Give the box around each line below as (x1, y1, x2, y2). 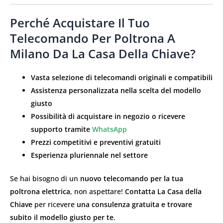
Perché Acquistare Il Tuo (10, 14, 150, 31)
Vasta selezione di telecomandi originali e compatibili (31, 73, 213, 83)
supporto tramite (31, 124, 92, 134)
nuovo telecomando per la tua (80, 174, 183, 184)
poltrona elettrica (10, 187, 70, 197)
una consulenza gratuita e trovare (77, 200, 192, 210)
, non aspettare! (70, 187, 125, 197)
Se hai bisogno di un (10, 174, 80, 184)
